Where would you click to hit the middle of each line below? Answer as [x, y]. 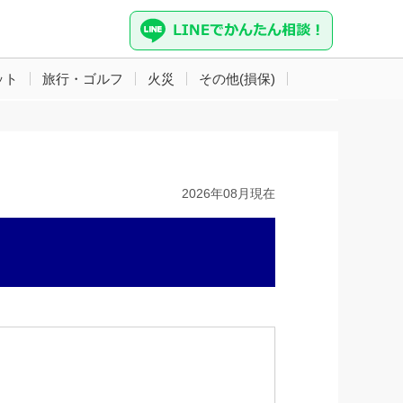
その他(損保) [237, 78]
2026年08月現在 [228, 193]
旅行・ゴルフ [83, 78]
